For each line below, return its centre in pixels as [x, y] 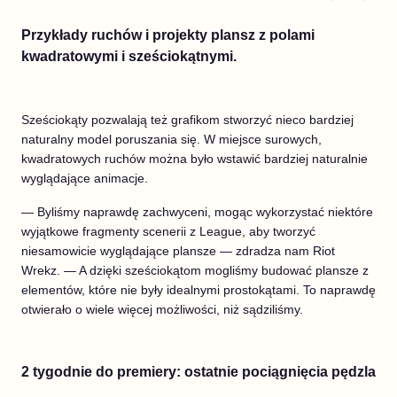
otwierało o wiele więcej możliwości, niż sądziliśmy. [162, 310]
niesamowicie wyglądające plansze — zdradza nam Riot [178, 251]
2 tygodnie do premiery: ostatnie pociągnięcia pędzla [198, 372]
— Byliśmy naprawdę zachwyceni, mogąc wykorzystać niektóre [197, 212]
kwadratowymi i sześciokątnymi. [129, 57]
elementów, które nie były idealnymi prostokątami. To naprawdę [198, 290]
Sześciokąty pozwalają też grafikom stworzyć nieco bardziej [187, 120]
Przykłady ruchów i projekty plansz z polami [168, 35]
